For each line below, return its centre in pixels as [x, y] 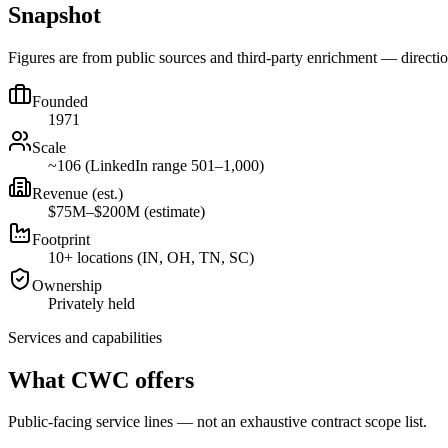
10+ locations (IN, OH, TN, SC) [151, 257]
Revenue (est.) [77, 193]
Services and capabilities [85, 337]
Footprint [61, 239]
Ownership [67, 285]
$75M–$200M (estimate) [126, 211]
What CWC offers [101, 379]
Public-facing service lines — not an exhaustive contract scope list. [217, 422]
